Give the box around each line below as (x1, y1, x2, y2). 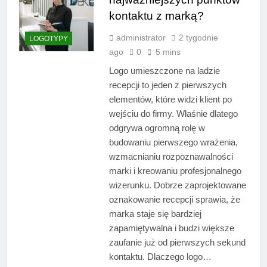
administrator (116, 33, 166, 43)
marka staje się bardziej (108, 209, 201, 219)
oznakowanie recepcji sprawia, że (108, 194, 240, 205)
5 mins (155, 47, 181, 57)
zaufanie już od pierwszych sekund (108, 237, 246, 248)
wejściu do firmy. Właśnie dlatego (108, 108, 238, 119)
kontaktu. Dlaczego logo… (108, 252, 212, 262)
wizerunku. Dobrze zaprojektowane (108, 180, 246, 191)
